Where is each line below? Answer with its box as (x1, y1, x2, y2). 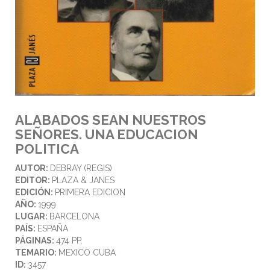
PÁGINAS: (15, 236, 56, 246)
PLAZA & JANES (52, 175, 115, 186)
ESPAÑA (37, 224, 68, 234)
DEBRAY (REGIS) (50, 163, 112, 174)
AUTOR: (15, 163, 50, 174)
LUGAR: (15, 212, 49, 222)
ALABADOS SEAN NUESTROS (15, 112, 206, 128)
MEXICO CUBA (58, 248, 116, 258)
